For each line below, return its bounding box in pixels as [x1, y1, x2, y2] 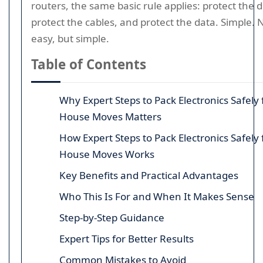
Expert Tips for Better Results [59, 232, 194, 245]
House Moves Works [59, 147, 154, 161]
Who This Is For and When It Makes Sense [59, 190, 254, 203]
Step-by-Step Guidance [59, 211, 164, 224]
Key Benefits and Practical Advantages [59, 168, 238, 182]
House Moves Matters [59, 110, 161, 123]
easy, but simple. [31, 32, 109, 45]
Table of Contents [31, 55, 146, 73]
